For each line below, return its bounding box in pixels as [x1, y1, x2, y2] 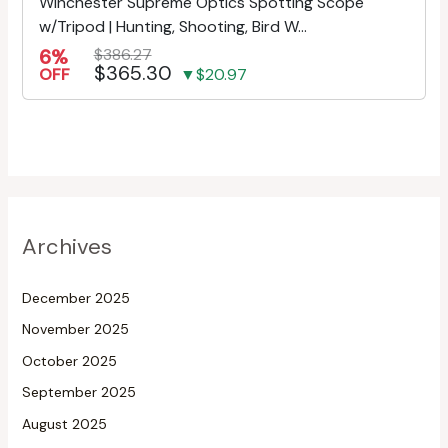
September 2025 [21, 383, 136, 402]
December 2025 [21, 288, 130, 307]
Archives [21, 231, 112, 261]
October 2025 [21, 351, 117, 370]
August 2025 [21, 414, 107, 433]
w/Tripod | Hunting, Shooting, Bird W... [38, 15, 307, 37]
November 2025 [21, 320, 129, 339]
